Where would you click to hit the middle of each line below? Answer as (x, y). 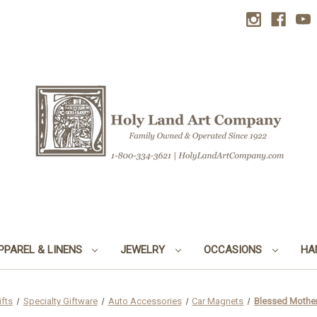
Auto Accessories (145, 301)
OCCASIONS (235, 249)
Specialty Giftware (60, 301)
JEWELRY (144, 249)
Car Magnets (218, 301)
